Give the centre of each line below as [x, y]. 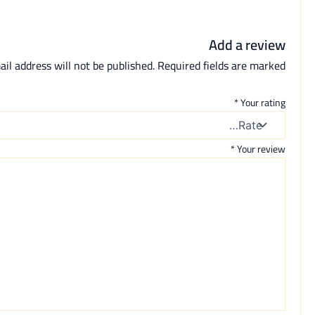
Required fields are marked [222, 66]
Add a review [247, 45]
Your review [262, 149]
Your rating [263, 102]
